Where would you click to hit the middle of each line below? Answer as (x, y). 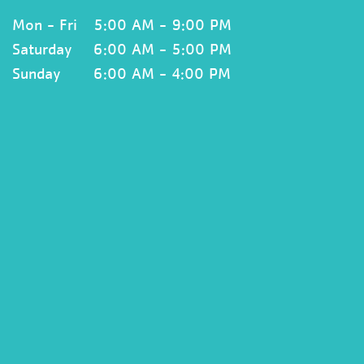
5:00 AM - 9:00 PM (162, 25)
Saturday (42, 50)
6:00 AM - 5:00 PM (162, 50)
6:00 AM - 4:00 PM (162, 74)
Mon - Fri (45, 25)
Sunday (36, 74)
